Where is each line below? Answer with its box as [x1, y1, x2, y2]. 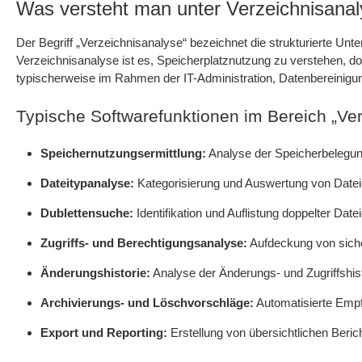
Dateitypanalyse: [40, 176, 134, 190]
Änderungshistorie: [40, 266, 150, 280]
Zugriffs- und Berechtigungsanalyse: [40, 236, 247, 250]
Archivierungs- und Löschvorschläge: [40, 296, 254, 309]
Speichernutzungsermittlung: [40, 146, 206, 160]
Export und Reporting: [40, 326, 167, 339]
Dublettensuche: [40, 206, 133, 220]
